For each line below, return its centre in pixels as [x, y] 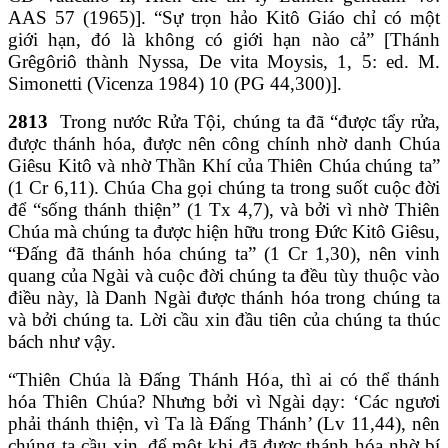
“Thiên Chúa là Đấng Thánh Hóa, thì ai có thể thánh [224, 379]
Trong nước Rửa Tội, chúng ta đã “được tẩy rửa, [247, 121]
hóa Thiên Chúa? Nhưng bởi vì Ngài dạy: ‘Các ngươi [224, 401]
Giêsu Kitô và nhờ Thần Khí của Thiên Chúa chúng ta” [224, 165]
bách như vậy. [62, 341]
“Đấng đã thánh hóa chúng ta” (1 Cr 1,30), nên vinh [224, 253]
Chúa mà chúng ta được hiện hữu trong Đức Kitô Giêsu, [224, 231]
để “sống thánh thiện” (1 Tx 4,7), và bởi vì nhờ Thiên [224, 209]
